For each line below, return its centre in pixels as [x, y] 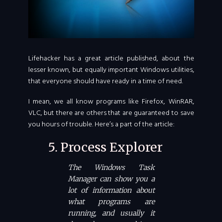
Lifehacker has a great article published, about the [111, 58]
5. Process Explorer [105, 147]
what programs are [111, 202]
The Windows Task [111, 168]
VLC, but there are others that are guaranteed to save [111, 113]
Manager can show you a [111, 179]
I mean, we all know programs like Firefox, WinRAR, [111, 102]
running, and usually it [111, 213]
